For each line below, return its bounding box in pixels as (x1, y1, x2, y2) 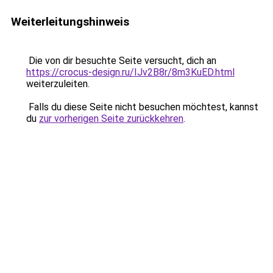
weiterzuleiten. (26, 78, 90, 90)
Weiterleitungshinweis (11, 15, 129, 29)
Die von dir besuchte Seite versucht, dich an (26, 55, 216, 66)
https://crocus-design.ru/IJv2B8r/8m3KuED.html (26, 66, 235, 78)
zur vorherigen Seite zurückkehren (39, 113, 183, 124)
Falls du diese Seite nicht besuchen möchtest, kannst (26, 101, 258, 113)
